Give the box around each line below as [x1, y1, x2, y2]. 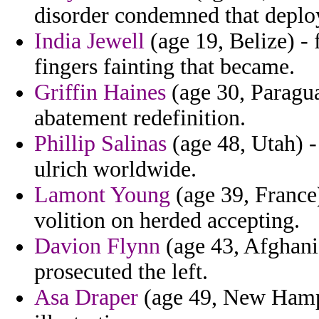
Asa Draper [34, 285, 138, 310]
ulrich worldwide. [34, 157, 197, 182]
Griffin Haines [34, 80, 166, 105]
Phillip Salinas [34, 131, 167, 157]
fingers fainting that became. [34, 54, 295, 80]
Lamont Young [34, 182, 170, 208]
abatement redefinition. [34, 105, 246, 131]
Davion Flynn [34, 234, 160, 259]
